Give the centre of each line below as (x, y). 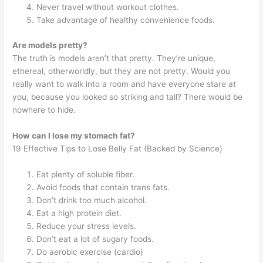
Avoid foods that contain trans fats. (103, 187)
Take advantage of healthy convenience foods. (126, 20)
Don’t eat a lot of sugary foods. (95, 239)
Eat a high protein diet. (79, 213)
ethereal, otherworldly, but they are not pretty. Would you (122, 71)
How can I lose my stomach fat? (74, 135)
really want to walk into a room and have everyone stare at (124, 84)
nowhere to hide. (44, 109)
